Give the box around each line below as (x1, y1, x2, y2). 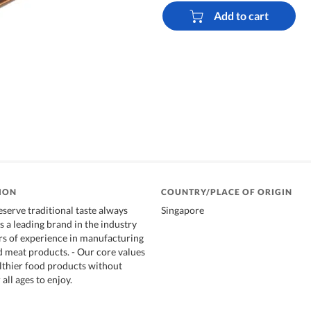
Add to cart (213, 9, 269, 23)
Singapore (161, 203, 204, 216)
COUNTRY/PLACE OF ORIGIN (161, 186, 292, 197)
